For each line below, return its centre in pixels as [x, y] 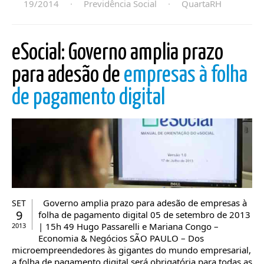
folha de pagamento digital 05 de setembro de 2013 [144, 215]
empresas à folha [186, 76]
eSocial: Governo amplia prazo [118, 53]
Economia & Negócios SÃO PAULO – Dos [121, 238]
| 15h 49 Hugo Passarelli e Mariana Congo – [128, 227]
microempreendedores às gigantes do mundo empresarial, [131, 250]
